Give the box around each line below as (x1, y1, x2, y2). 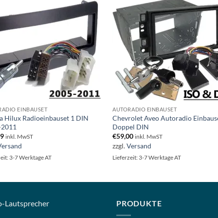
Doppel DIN (112, 122, 149, 131)
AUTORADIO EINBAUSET (112, 106, 177, 112)
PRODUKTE (116, 199, 162, 208)
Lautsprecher (5, 199, 49, 208)
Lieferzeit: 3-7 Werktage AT (112, 154, 182, 161)
